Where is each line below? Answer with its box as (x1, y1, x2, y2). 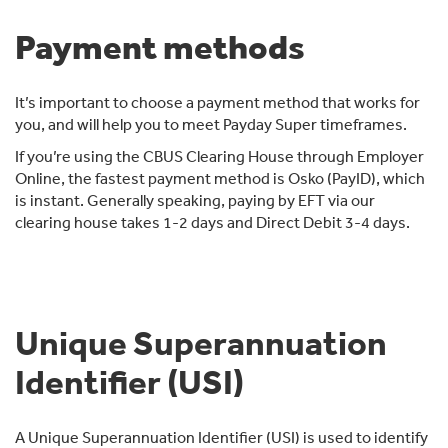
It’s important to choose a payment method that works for (15, 92, 420, 112)
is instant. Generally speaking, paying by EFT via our (15, 190, 375, 210)
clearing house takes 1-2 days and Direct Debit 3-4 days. (15, 212, 413, 232)
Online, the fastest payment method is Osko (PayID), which (15, 168, 425, 188)
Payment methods (15, 25, 305, 67)
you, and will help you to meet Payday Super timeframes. (15, 114, 407, 134)
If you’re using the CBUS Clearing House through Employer (15, 146, 424, 166)
